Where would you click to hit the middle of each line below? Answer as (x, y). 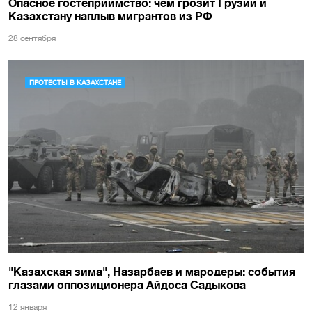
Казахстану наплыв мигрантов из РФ (110, 16)
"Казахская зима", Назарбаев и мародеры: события (152, 271)
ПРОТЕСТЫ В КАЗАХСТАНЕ (75, 83)
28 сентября (32, 38)
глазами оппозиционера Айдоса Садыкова (127, 284)
